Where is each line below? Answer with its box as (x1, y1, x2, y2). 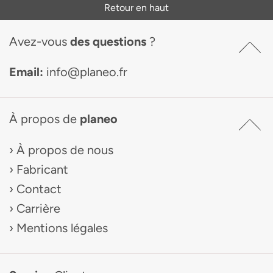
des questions (70, 34, 149, 49)
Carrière (16, 201, 60, 216)
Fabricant (16, 162, 68, 177)
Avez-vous (9, 34, 70, 49)
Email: (9, 65, 46, 79)
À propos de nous (16, 143, 113, 157)
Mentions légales (16, 221, 108, 235)
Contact (16, 182, 62, 196)
